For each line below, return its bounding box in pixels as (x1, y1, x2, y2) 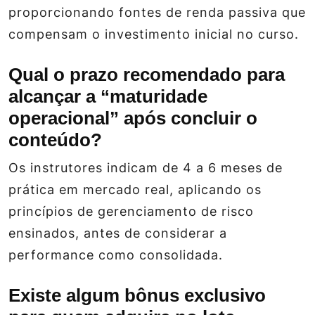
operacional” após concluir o (8, 108, 257, 129)
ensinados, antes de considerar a (8, 226, 227, 241)
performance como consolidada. (8, 247, 223, 263)
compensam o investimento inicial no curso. (8, 27, 299, 42)
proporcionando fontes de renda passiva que (8, 5, 306, 20)
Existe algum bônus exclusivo (8, 285, 266, 307)
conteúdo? (8, 129, 102, 151)
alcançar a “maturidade (8, 86, 207, 108)
